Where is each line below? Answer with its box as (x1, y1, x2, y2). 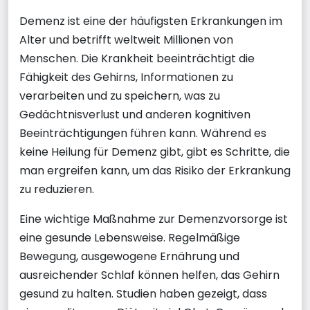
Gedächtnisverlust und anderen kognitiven (19, 106, 250, 122)
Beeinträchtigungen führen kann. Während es (19, 125, 266, 141)
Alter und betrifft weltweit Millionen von (19, 31, 233, 48)
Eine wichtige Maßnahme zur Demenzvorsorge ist (19, 210, 288, 227)
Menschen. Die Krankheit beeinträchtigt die (19, 50, 255, 66)
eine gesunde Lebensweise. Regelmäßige (19, 229, 240, 246)
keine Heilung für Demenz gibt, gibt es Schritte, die (19, 143, 290, 160)
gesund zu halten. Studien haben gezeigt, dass (19, 285, 267, 302)
